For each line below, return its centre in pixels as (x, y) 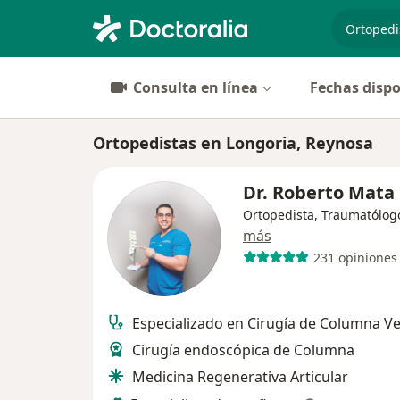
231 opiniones (355, 257)
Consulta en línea (196, 87)
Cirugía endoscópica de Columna (243, 350)
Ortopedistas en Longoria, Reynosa (233, 143)
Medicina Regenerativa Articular (240, 377)
